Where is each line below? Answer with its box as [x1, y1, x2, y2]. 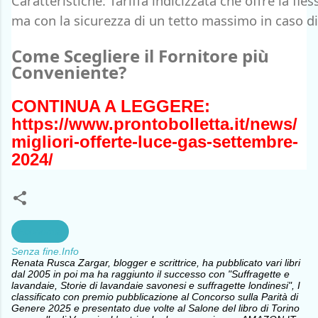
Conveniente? [11, 60, 126, 84]
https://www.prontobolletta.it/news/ [11, 114, 297, 134]
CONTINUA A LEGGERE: [11, 97, 210, 116]
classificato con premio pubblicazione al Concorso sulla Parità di [11, 291, 298, 303]
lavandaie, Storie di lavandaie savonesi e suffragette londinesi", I [11, 280, 300, 292]
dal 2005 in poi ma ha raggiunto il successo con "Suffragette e [11, 268, 290, 280]
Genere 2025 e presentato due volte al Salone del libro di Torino [11, 302, 300, 314]
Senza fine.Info [11, 246, 79, 258]
